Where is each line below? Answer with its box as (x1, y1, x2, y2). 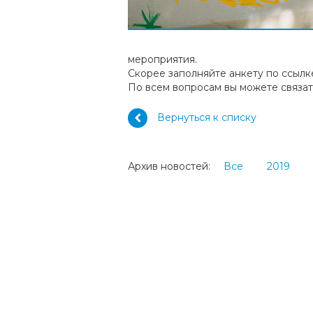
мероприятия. (128, 53, 200, 66)
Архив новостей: (128, 160, 213, 173)
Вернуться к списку (157, 110, 256, 124)
